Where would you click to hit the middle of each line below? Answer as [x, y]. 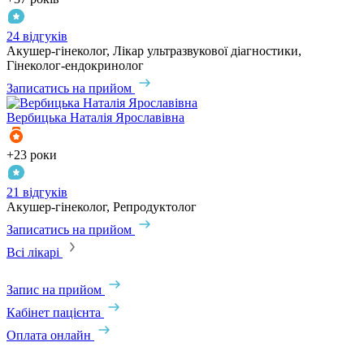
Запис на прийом [54, 289]
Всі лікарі [35, 252]
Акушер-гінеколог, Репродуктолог [102, 206]
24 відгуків [37, 36]
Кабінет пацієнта [54, 312]
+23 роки [32, 154]
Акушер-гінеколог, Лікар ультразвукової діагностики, [154, 50]
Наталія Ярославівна [127, 117]
